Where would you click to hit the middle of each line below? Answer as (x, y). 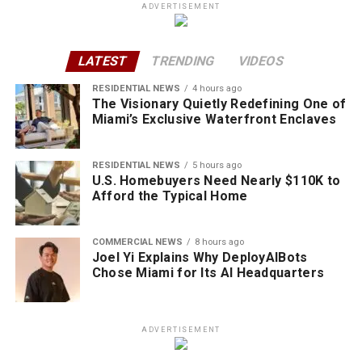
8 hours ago (219, 242)
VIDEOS (261, 61)
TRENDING (183, 61)
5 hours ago (217, 165)
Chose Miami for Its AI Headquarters (208, 272)
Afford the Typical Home (170, 196)
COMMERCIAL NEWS (137, 242)
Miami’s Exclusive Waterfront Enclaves (214, 119)
